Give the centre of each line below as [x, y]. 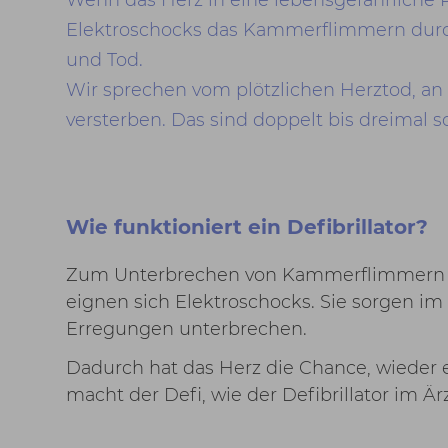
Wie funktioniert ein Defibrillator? [246, 227]
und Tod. [104, 59]
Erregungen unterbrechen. [186, 328]
